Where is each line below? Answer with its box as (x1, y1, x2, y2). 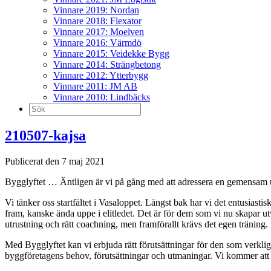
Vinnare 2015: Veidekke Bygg (53, 48, 169, 59)
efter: (28, 113, 48, 123)
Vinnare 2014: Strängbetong (53, 59, 161, 70)
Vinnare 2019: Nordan (53, 5, 139, 15)
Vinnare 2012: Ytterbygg (53, 70, 148, 80)
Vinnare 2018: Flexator (53, 16, 142, 26)
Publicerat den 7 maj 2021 (5, 155, 105, 166)
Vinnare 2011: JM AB (53, 81, 137, 91)
